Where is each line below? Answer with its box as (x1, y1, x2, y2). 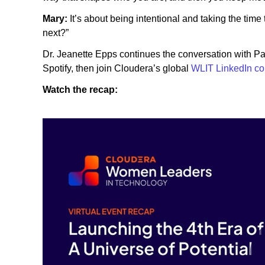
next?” (43, 27, 69, 38)
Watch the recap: (43, 84, 118, 95)
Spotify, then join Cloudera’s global (43, 63, 191, 73)
